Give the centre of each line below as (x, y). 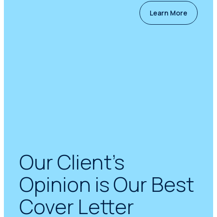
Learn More (168, 13)
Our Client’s (72, 162)
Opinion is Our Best (107, 184)
